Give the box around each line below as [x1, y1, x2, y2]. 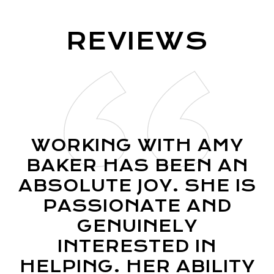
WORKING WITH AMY [31, 135, 243, 155]
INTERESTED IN [57, 236, 217, 256]
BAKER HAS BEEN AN [26, 155, 248, 176]
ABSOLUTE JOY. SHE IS [18, 176, 256, 196]
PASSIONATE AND [42, 196, 232, 216]
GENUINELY [76, 216, 198, 236]
